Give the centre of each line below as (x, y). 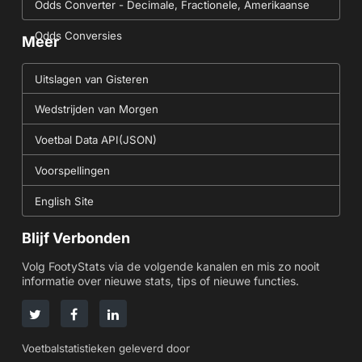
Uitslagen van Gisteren (91, 80)
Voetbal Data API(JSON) (95, 140)
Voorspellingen (72, 171)
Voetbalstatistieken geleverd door (105, 349)
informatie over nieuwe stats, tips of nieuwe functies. (160, 281)
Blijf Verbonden (76, 238)
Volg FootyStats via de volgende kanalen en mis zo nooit (170, 267)
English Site (64, 202)
